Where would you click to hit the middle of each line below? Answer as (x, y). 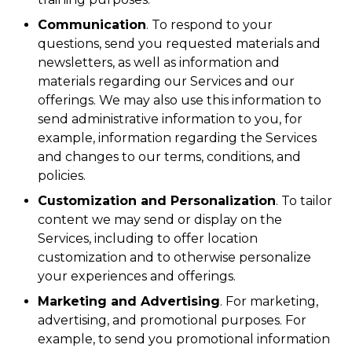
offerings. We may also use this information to (180, 100)
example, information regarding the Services (177, 138)
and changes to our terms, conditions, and (169, 157)
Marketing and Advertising (129, 301)
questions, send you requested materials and (179, 44)
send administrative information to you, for (170, 119)
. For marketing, (269, 301)
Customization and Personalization (157, 201)
